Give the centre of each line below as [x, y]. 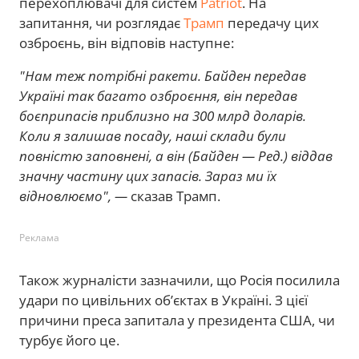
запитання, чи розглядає [101, 22]
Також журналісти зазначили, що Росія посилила [179, 280]
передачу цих [272, 22]
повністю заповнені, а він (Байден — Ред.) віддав [176, 155]
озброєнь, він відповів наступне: [127, 42]
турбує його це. [69, 340]
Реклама [39, 237]
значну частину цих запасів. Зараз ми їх [148, 175]
